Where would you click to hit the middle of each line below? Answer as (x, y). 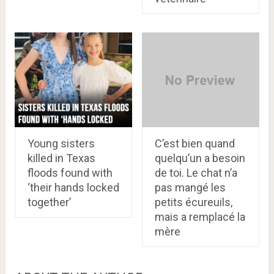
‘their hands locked (73, 187)
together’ (49, 202)
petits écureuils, (193, 202)
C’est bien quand (194, 143)
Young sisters (61, 143)
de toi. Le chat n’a (196, 172)
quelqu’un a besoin (200, 158)
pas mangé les (190, 187)
